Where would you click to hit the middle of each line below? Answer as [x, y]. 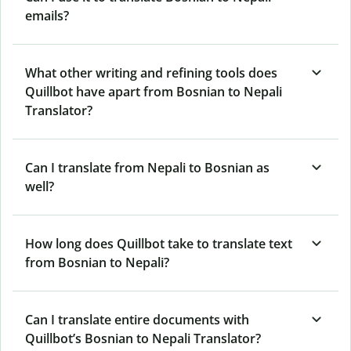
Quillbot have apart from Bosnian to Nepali [154, 91]
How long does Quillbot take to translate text [159, 243]
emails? [47, 15]
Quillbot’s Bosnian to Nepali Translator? [143, 338]
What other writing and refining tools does [151, 72]
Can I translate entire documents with [137, 319]
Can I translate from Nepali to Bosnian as [147, 167]
